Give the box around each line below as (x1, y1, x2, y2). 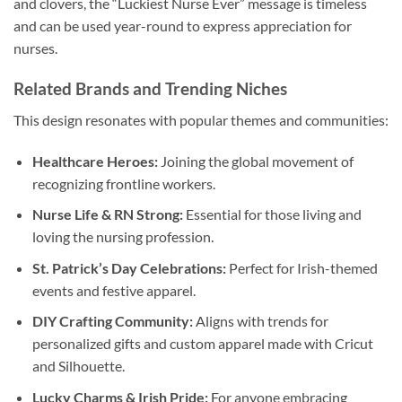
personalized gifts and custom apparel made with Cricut (31, 335, 373, 353)
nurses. (13, 39, 57, 57)
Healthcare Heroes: (31, 152, 158, 170)
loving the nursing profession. (31, 228, 214, 246)
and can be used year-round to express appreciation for (13, 17, 352, 35)
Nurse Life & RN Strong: (31, 205, 183, 223)
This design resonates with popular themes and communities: (13, 110, 389, 128)
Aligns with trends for (192, 312, 328, 330)
